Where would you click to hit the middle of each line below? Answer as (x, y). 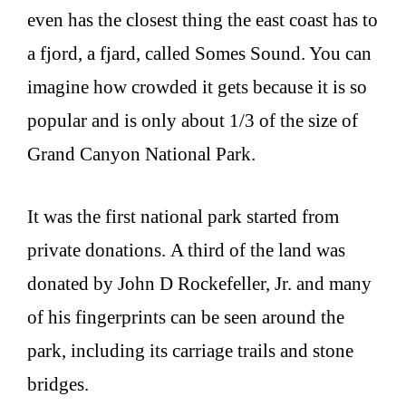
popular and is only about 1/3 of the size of (193, 121)
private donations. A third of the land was (186, 250)
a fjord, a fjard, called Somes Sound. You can (199, 54)
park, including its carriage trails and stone (190, 350)
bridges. (58, 384)
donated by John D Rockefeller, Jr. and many (199, 283)
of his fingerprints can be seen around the (186, 317)
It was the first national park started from (183, 216)
